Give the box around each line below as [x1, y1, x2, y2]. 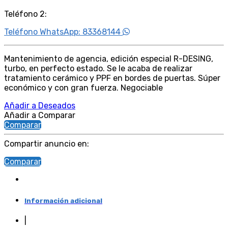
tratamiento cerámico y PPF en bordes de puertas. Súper [4, 73, 220, 83]
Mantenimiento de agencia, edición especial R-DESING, [4, 53, 213, 64]
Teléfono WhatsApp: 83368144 [4, 26, 123, 37]
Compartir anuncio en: [4, 138, 89, 149]
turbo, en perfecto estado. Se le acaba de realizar [4, 63, 192, 73]
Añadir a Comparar [4, 110, 75, 120]
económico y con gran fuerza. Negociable [4, 82, 163, 93]
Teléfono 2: [4, 9, 47, 19]
